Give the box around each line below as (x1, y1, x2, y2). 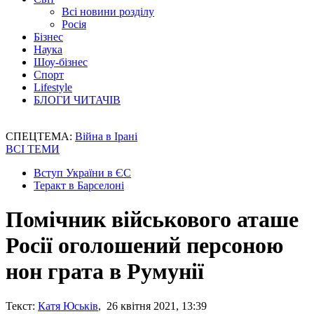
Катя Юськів (38, 299, 98, 312)
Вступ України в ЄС (34, 167, 131, 179)
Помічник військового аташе (6, 207, 299, 233)
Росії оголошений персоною (6, 233, 283, 259)
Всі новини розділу (62, 6, 154, 18)
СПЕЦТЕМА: (6, 130, 75, 142)
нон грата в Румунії (6, 259, 204, 285)
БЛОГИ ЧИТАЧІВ (34, 94, 121, 106)
